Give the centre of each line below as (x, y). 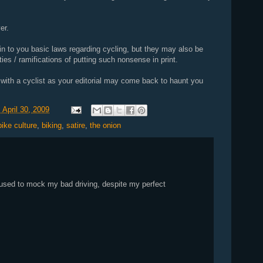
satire (76, 125)
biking (52, 125)
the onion (105, 125)
